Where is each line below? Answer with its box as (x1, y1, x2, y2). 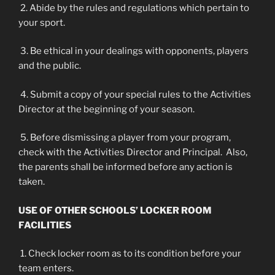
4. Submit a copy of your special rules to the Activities (18, 88, 251, 100)
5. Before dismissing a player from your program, (18, 132, 231, 143)
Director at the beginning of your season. (18, 103, 195, 115)
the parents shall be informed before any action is (18, 161, 233, 172)
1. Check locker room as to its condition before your (18, 248, 241, 259)
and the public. (18, 60, 81, 71)
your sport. (18, 17, 65, 28)
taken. (18, 176, 45, 187)
